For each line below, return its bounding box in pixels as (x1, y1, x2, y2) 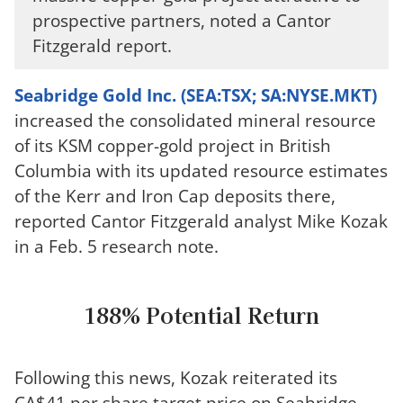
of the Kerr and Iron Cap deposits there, (14, 184, 336, 208)
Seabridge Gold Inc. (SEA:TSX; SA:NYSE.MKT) (14, 83, 377, 107)
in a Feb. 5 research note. (14, 234, 219, 258)
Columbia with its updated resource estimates (14, 158, 388, 183)
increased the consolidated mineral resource (14, 108, 376, 132)
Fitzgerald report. (32, 33, 172, 58)
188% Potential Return (84, 298, 319, 330)
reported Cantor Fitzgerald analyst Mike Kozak (14, 209, 388, 233)
